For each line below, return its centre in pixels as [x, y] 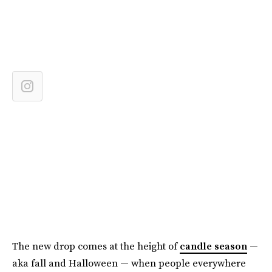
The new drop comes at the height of [96, 246]
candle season [213, 246]
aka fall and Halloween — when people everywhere [129, 263]
